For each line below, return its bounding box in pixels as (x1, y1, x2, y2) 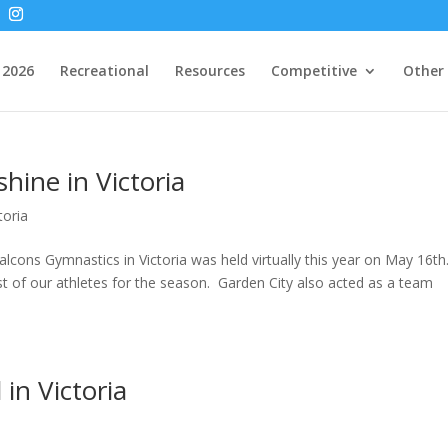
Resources (174, 61, 245, 80)
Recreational (59, 61, 149, 80)
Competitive (270, 61, 357, 80)
